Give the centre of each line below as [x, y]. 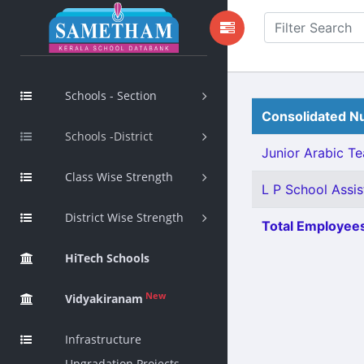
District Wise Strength [124, 217]
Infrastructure [103, 339]
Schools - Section [111, 95]
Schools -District [109, 136]
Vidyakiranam [104, 299]
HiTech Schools [107, 258]
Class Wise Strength [119, 177]
